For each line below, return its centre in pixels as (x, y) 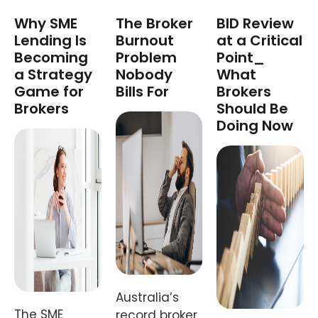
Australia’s (147, 297)
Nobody (144, 74)
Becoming (51, 57)
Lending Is (50, 40)
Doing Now (255, 125)
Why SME (46, 23)
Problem (146, 57)
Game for (49, 91)
